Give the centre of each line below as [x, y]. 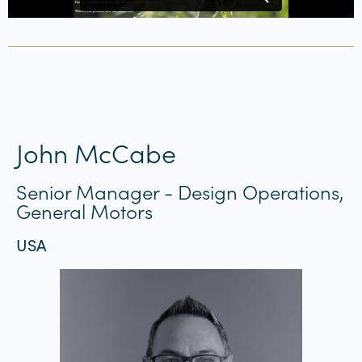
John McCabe [96, 152]
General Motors [84, 210]
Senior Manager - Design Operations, [180, 191]
